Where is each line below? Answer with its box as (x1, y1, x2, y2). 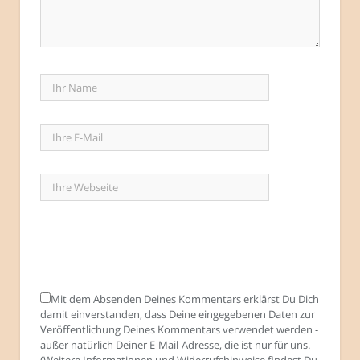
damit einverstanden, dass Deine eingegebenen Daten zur (40, 307, 315, 322)
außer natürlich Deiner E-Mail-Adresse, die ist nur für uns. (40, 337, 310, 353)
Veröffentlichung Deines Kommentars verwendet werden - (40, 322, 318, 337)
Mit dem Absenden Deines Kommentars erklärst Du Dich (51, 292, 319, 307)
